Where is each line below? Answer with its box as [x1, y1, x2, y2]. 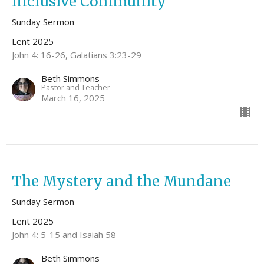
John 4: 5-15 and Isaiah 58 [12, 229, 116, 241]
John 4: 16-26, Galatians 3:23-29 [12, 49, 141, 61]
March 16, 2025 [41, 92, 105, 104]
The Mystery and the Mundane [12, 172, 231, 191]
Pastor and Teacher [41, 82, 110, 93]
